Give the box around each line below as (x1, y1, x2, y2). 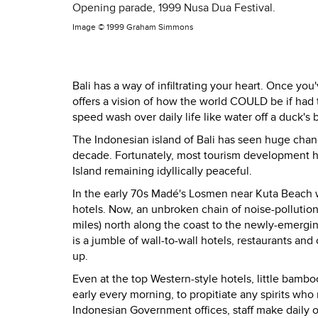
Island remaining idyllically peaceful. (72, 164, 252, 179)
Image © (72, 22, 106, 33)
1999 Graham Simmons (106, 22, 194, 33)
